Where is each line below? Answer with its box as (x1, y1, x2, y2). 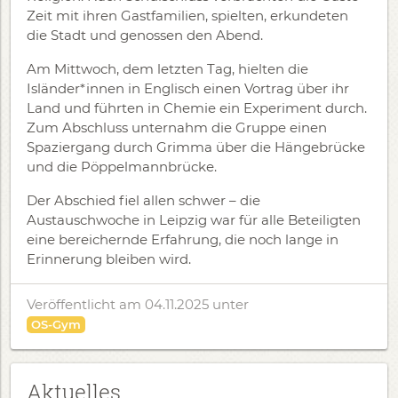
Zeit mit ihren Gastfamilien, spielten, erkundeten (27, 7, 348, 24)
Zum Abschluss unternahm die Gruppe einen (27, 119, 327, 136)
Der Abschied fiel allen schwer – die (27, 192, 260, 209)
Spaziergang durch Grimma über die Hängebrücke (27, 139, 365, 155)
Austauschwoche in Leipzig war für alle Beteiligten (27, 211, 361, 228)
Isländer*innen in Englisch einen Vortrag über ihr (27, 80, 349, 97)
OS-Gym (31, 317, 81, 331)
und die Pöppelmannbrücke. (27, 158, 217, 175)
